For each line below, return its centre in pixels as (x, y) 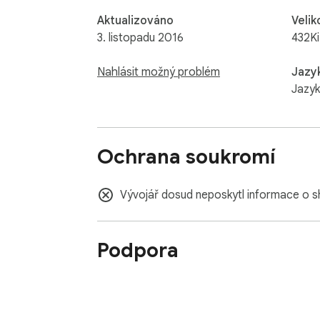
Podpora (138, 251)
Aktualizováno (135, 20)
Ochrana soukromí (186, 156)
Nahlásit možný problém (159, 72)
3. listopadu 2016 (140, 37)
